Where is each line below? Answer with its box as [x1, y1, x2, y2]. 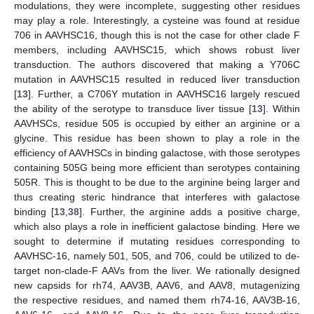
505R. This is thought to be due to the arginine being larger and [14, 177, 300, 189]
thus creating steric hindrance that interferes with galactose [14, 191, 300, 203]
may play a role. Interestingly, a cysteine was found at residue [14, 15, 300, 27]
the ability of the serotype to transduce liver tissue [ [14, 103, 252, 115]
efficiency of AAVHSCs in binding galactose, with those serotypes [14, 147, 300, 159]
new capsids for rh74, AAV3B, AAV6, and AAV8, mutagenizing [14, 280, 300, 292]
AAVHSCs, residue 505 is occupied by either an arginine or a [14, 118, 300, 130]
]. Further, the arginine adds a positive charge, [79, 206, 300, 218]
